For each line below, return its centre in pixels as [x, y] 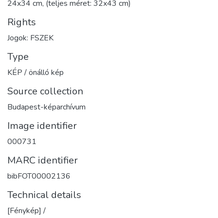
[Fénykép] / [27, 211]
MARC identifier [43, 161]
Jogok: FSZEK [30, 38]
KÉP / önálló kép [36, 73]
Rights [22, 22]
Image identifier [42, 126]
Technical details [44, 195]
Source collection [45, 91]
